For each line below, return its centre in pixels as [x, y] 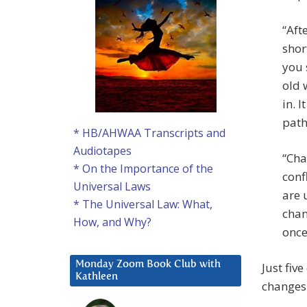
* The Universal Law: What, [143, 205]
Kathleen [97, 277]
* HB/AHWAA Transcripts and [149, 133]
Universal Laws [112, 187]
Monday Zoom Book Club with [148, 265]
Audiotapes [102, 151]
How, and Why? [112, 222]
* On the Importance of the [143, 169]
